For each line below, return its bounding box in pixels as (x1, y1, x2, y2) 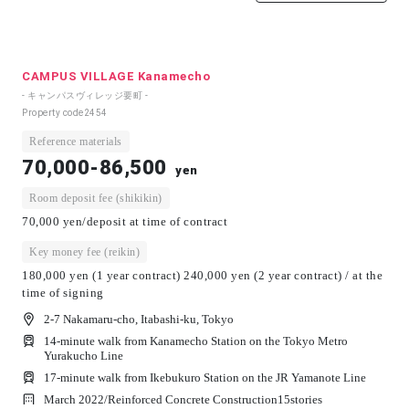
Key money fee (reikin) (29, 245, 140, 258)
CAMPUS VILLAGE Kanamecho (22, 68, 210, 83)
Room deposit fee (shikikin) (29, 191, 163, 204)
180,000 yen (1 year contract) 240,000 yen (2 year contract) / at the (22, 267, 383, 282)
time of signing (22, 285, 104, 299)
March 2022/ (44, 392, 108, 406)
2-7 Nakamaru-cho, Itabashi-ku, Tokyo (44, 311, 234, 326)
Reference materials (29, 134, 122, 148)
